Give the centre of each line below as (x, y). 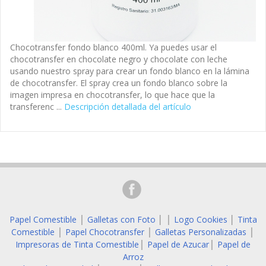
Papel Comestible (43, 219)
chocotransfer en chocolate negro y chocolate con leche (119, 59)
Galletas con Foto (121, 219)
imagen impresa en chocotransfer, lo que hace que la (113, 94)
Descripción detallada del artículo (128, 106)
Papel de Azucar (178, 244)
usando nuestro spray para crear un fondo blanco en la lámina (130, 71)
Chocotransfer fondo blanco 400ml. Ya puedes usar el (113, 47)
